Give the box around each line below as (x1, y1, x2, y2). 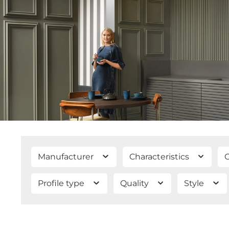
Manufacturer (38, 152, 96, 162)
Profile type (38, 178, 86, 188)
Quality (120, 178, 151, 188)
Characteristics (129, 152, 191, 162)
